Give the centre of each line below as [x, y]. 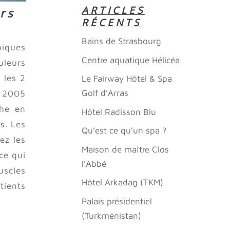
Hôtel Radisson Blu [119, 112]
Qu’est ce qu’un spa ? [124, 130]
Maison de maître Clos [126, 149]
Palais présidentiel [117, 201]
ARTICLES [113, 10]
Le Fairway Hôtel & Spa [127, 79]
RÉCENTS [112, 23]
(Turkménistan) [112, 215]
